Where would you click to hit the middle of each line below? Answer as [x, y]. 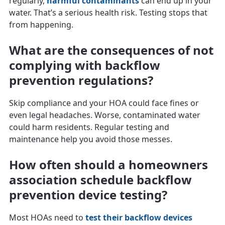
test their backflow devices [139, 217]
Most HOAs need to [47, 217]
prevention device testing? [88, 194]
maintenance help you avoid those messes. [91, 139]
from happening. [41, 24]
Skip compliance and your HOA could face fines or [104, 103]
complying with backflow [85, 65]
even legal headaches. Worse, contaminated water [105, 115]
